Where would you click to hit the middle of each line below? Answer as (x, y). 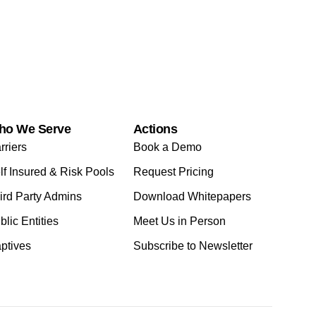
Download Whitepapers (192, 196)
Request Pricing (173, 171)
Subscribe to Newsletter (193, 245)
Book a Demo (167, 147)
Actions (155, 129)
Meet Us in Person (179, 221)
